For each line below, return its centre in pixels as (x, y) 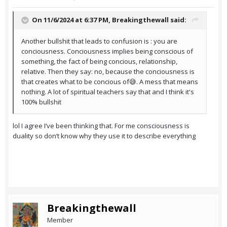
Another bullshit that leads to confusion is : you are (99, 41)
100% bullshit (42, 102)
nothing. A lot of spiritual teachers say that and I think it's (108, 92)
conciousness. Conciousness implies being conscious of (107, 51)
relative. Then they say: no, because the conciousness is (108, 72)
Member (60, 220)
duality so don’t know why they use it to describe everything (105, 136)
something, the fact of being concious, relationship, (99, 62)
